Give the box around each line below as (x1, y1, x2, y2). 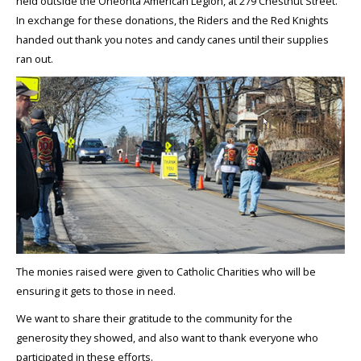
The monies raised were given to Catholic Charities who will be (16, 263, 316, 279)
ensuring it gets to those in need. (16, 283, 176, 298)
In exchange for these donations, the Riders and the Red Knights (16, 12, 329, 27)
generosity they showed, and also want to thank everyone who (16, 330, 318, 345)
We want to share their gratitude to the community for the (16, 310, 293, 326)
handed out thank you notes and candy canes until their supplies (16, 31, 329, 47)
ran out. (16, 51, 53, 66)
